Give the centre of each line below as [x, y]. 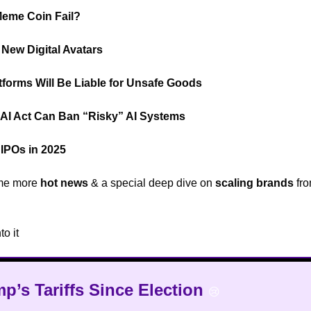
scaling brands [254, 183]
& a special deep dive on [152, 183]
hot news [64, 183]
